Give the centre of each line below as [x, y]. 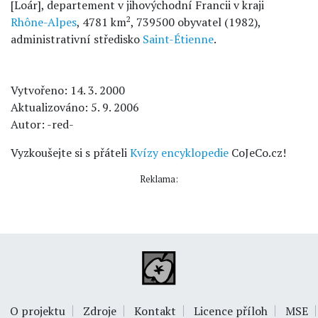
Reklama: [159, 179]
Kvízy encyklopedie [179, 153]
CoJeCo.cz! [257, 153]
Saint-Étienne [178, 39]
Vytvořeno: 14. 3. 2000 [68, 90]
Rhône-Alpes [44, 22]
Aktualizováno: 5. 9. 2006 [75, 107]
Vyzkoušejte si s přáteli [70, 153]
